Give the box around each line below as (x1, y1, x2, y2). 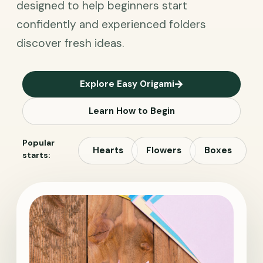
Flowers (146, 144, 182, 156)
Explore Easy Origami (80, 78, 174, 90)
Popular (22, 137, 55, 148)
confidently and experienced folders (16, 17, 206, 32)
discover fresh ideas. (16, 36, 124, 50)
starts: (22, 150, 50, 160)
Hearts (93, 144, 124, 156)
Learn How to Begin (88, 105, 175, 117)
